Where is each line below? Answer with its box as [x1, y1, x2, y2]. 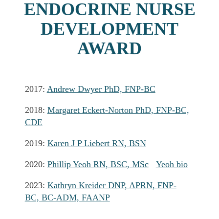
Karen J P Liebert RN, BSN [47, 138, 146, 149]
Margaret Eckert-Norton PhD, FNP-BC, [47, 105, 189, 115]
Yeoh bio [155, 159, 188, 170]
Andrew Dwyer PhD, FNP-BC [46, 84, 155, 94]
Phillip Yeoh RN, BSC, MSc [47, 159, 149, 170]
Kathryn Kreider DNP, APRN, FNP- [47, 180, 176, 191]
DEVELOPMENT [41, 19, 178, 39]
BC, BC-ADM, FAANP [24, 193, 110, 203]
